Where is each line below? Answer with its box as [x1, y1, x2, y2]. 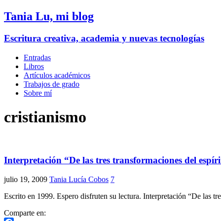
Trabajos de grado [24, 79, 79, 88]
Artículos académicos [24, 71, 90, 79]
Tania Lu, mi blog [4, 9, 94, 23]
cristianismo [4, 108, 86, 126]
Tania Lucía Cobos [49, 175, 109, 184]
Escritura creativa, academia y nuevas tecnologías [4, 33, 204, 43]
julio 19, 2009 [4, 175, 47, 184]
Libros [24, 62, 44, 71]
